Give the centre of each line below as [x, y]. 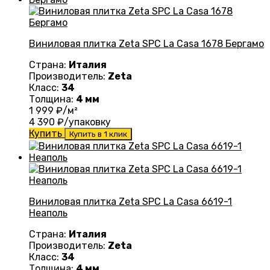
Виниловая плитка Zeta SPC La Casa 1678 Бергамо [146, 44]
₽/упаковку [83, 122]
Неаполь [48, 213]
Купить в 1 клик [98, 134]
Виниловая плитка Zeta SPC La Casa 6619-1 [130, 202]
